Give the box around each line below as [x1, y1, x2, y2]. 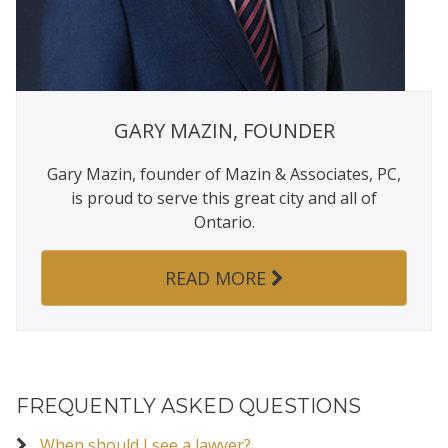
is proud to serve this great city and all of [71, 187, 377, 210]
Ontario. [193, 211, 255, 234]
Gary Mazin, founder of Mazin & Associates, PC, [47, 163, 401, 186]
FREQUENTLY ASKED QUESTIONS [16, 394, 361, 419]
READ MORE [164, 266, 271, 291]
